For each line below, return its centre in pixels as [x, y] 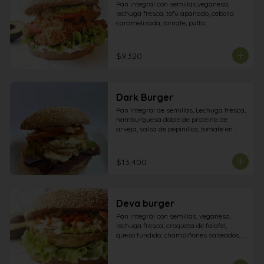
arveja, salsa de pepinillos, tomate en [174, 129]
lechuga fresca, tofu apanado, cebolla [175, 13]
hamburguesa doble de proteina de [171, 119]
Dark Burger [144, 97]
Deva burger [145, 203]
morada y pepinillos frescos [160, 148]
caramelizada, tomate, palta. [161, 23]
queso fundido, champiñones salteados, [178, 235]
